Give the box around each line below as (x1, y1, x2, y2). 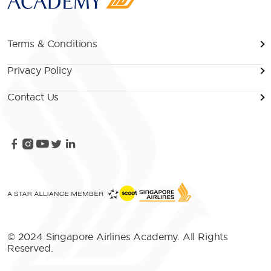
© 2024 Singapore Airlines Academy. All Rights (7, 230, 229, 243)
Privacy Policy (7, 64, 72, 77)
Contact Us (7, 91, 59, 103)
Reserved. (7, 242, 53, 255)
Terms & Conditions (7, 38, 97, 50)
